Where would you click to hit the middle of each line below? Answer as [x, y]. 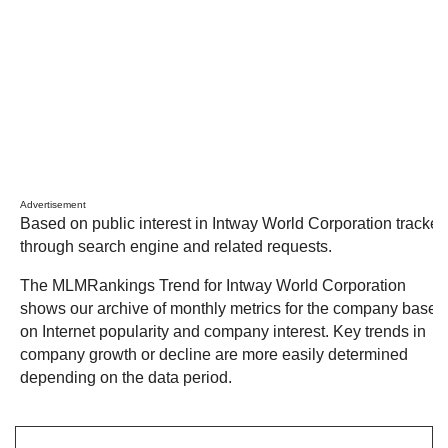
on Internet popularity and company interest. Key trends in [223, 331]
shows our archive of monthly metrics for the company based [233, 308]
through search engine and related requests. [176, 246]
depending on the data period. [126, 377]
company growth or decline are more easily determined [214, 354]
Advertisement [53, 204]
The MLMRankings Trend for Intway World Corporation [213, 285]
